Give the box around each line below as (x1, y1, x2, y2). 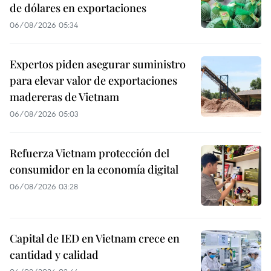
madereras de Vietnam (10, 90, 119, 104)
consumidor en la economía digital (10, 162, 178, 177)
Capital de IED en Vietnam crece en (10, 231, 180, 246)
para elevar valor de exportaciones (10, 73, 177, 88)
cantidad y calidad (10, 247, 99, 262)
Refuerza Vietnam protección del (10, 146, 169, 160)
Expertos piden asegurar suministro (10, 57, 186, 71)
